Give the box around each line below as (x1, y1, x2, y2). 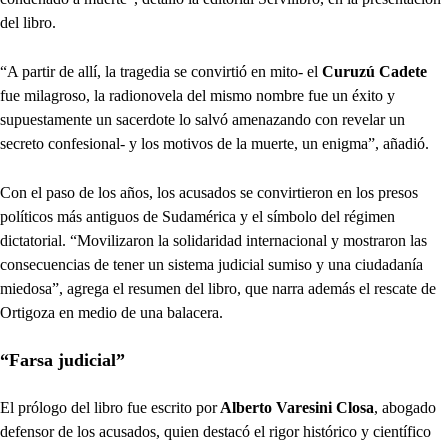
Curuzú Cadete (322, 63, 427, 81)
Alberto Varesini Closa (217, 399, 374, 417)
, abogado (374, 399, 436, 417)
